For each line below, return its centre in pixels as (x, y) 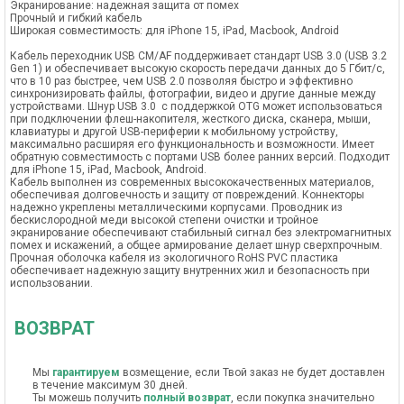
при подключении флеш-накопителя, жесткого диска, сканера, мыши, (190, 119)
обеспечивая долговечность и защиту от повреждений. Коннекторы (187, 195)
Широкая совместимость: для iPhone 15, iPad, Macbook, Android (174, 31)
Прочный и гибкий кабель (76, 18)
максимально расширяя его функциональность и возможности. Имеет (192, 144)
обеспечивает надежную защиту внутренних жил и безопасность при (190, 271)
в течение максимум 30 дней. (110, 385)
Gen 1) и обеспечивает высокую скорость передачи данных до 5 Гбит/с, (197, 69)
